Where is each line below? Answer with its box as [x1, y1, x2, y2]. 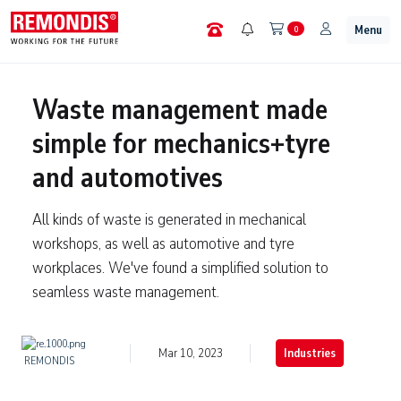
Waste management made [32, 90, 328, 130]
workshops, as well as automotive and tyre [32, 232, 294, 255]
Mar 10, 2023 [158, 343, 223, 362]
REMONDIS [21, 353, 74, 370]
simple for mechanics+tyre [32, 124, 330, 164]
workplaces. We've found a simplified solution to [32, 256, 328, 279]
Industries [283, 344, 336, 362]
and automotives [32, 158, 223, 198]
